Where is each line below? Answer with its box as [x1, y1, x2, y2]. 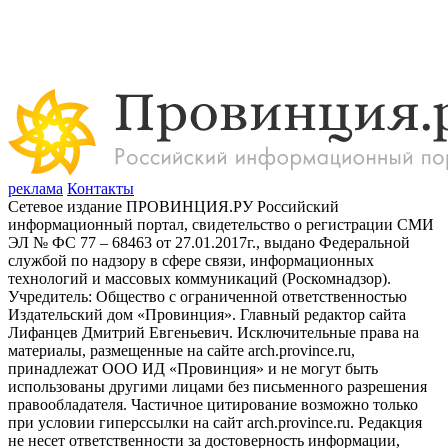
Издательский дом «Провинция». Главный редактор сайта [8, 306, 406, 324]
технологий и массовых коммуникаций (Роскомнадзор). [8, 270, 391, 288]
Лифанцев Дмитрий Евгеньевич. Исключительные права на [8, 324, 419, 342]
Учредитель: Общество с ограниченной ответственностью [8, 288, 407, 306]
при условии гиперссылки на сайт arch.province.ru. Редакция [8, 414, 422, 432]
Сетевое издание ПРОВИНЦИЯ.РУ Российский [8, 198, 339, 216]
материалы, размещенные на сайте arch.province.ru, [8, 342, 355, 360]
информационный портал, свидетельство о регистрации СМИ [8, 216, 434, 234]
